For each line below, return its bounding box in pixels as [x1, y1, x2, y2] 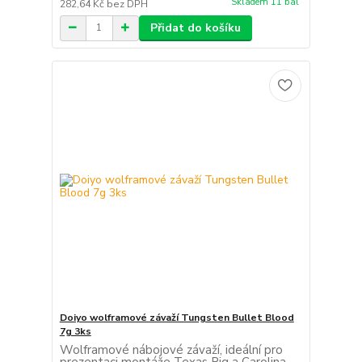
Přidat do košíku [149, 19, 241, 36]
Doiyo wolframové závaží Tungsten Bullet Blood [59, 311, 294, 325]
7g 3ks [59, 325, 91, 339]
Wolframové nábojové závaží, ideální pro [59, 342, 283, 359]
